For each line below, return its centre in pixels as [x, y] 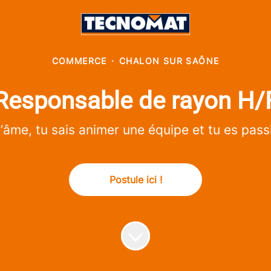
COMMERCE [79, 61]
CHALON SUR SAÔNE [169, 61]
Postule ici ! [135, 180]
